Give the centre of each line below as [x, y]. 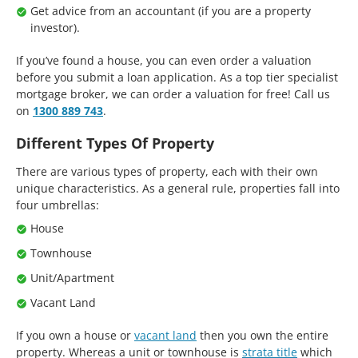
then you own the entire [263, 335]
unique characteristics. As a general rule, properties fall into [178, 188]
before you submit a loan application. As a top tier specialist [177, 77]
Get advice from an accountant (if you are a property [171, 10]
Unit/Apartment [72, 277]
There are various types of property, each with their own [167, 171]
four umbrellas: [58, 205]
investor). [55, 27]
